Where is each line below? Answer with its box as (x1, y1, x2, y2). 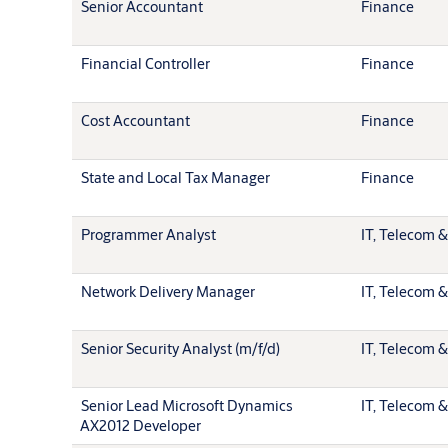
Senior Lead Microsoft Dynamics (81, 395, 293, 415)
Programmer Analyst (81, 224, 216, 244)
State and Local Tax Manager (81, 167, 270, 187)
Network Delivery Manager (81, 281, 255, 301)
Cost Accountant (81, 110, 190, 130)
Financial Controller (81, 53, 210, 73)
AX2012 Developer (80, 415, 201, 435)
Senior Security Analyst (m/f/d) (81, 338, 280, 358)
